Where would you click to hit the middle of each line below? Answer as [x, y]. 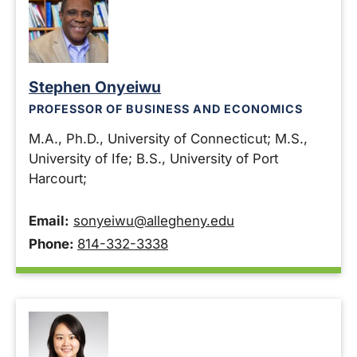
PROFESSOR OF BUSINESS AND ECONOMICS [166, 109]
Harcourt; [58, 178]
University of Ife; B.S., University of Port [153, 158]
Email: [49, 220]
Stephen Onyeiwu [95, 86]
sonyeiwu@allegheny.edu [154, 220]
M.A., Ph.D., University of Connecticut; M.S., [168, 138]
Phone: [53, 243]
